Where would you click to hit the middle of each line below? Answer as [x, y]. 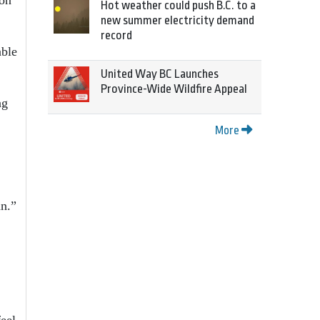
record [116, 35]
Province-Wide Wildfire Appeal [174, 89]
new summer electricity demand [177, 20]
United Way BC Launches [160, 74]
